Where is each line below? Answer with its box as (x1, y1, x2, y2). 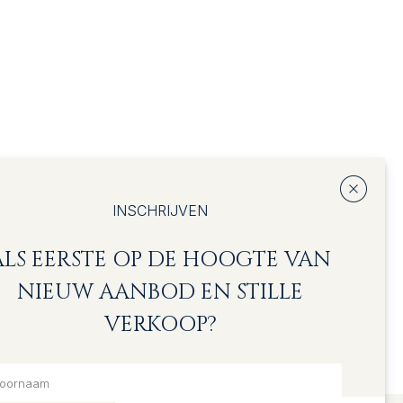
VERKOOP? (103, 310, 217, 339)
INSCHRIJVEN (112, 201, 208, 219)
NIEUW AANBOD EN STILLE (17, 278, 303, 307)
